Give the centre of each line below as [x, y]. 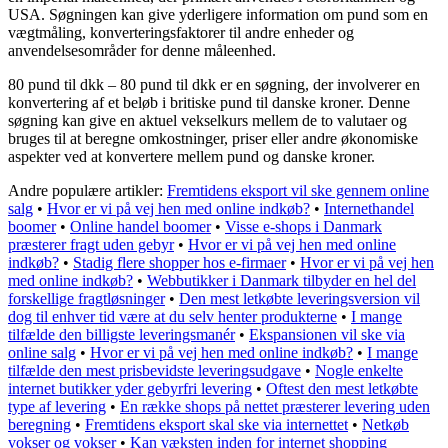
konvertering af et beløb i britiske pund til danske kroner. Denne [209, 102]
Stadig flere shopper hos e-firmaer [179, 262]
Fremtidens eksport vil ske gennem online [298, 190]
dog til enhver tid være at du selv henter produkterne [172, 316]
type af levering [57, 406]
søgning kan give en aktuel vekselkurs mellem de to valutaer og [207, 120]
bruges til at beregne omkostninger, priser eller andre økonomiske [213, 138]
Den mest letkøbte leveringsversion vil [299, 298]
